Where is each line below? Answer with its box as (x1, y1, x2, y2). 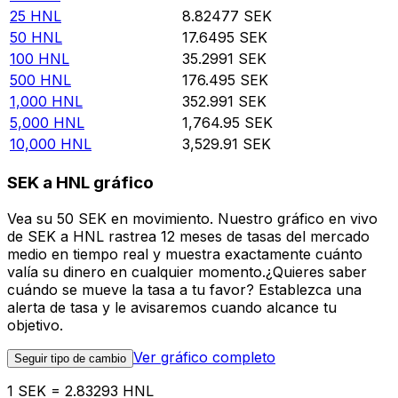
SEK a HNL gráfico (7, 172, 154, 194)
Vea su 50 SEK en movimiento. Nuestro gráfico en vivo (7, 209, 378, 227)
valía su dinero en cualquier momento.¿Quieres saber (7, 262, 367, 281)
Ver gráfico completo (133, 347, 275, 366)
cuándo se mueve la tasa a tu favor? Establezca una (7, 280, 362, 298)
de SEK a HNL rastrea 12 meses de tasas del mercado (7, 227, 370, 245)
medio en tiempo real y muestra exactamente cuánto (7, 244, 362, 263)
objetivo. (7, 315, 63, 334)
